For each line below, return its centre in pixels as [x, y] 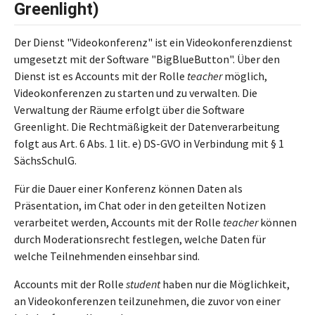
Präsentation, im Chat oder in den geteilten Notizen [140, 205]
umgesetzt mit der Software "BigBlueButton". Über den [147, 59]
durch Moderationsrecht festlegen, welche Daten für [140, 239]
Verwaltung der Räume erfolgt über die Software [129, 110]
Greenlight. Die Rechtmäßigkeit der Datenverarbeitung [147, 127]
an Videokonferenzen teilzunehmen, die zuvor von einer [147, 301]
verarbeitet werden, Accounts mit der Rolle [118, 222]
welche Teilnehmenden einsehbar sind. [107, 256]
